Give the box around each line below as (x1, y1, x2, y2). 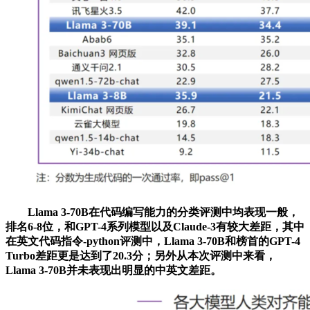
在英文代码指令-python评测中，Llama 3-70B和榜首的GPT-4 (6, 235, 300, 247)
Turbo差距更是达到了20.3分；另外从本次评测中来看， (6, 249, 276, 262)
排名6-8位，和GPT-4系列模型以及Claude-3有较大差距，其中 (6, 220, 304, 232)
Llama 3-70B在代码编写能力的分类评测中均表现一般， (6, 206, 299, 218)
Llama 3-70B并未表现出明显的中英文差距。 (6, 264, 221, 276)
